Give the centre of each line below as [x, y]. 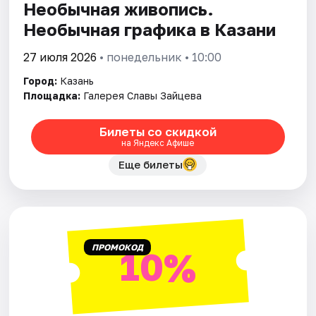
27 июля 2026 [60, 57]
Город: [41, 80]
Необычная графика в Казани [150, 29]
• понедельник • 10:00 [159, 57]
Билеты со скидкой [158, 132]
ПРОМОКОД [117, 247]
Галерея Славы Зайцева [143, 95]
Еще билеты [151, 164]
